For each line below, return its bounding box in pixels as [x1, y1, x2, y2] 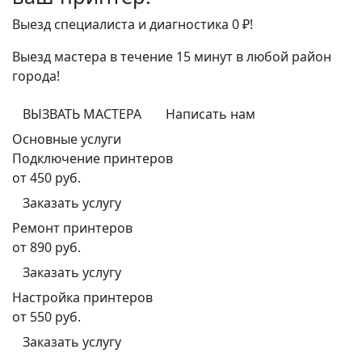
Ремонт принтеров [12, 218, 133, 237]
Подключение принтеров [12, 149, 173, 167]
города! [12, 66, 60, 85]
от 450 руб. [12, 168, 81, 187]
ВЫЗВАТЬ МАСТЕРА [23, 104, 141, 123]
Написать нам [166, 104, 255, 123]
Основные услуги [12, 129, 121, 148]
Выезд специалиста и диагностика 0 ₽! [12, 15, 253, 33]
